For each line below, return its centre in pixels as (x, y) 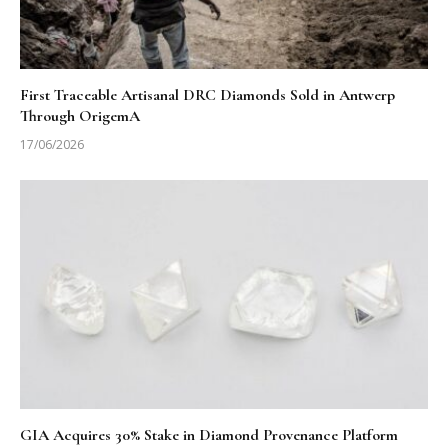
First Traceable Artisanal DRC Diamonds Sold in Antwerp (207, 94)
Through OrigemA (82, 115)
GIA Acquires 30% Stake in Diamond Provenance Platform (209, 435)
